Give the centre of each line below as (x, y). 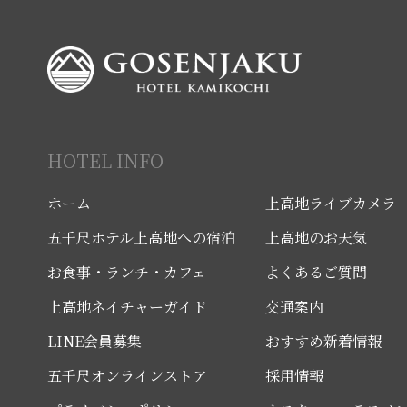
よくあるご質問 (316, 273)
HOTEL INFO (105, 161)
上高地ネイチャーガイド (127, 307)
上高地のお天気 (316, 238)
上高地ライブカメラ (331, 203)
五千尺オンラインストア (127, 376)
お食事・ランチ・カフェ (127, 273)
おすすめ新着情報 (323, 342)
